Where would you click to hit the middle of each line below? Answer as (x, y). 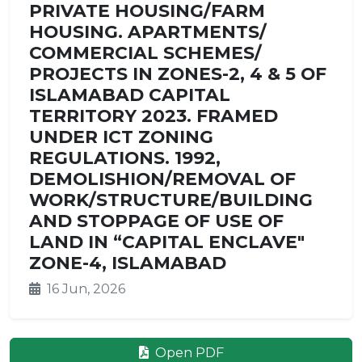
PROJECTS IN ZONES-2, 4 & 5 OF (178, 74)
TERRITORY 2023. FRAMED (154, 116)
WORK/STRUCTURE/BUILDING (171, 200)
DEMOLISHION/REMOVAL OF (162, 179)
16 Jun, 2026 (84, 289)
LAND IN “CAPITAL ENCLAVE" (167, 242)
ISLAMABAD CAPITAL (130, 95)
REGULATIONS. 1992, (125, 158)
